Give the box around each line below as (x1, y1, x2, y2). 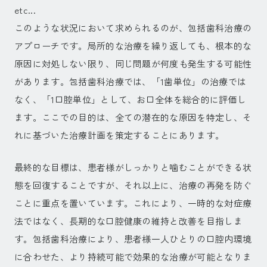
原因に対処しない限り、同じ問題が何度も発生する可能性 (14, 57, 252, 70)
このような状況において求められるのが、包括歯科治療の (14, 21, 252, 35)
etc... (14, 4, 36, 17)
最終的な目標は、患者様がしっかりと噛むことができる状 (14, 161, 252, 174)
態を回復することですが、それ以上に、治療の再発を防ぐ (14, 179, 252, 192)
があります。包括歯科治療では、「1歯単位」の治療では (14, 75, 247, 88)
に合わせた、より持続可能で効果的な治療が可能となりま (14, 250, 252, 263)
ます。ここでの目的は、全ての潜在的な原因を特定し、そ (14, 111, 252, 124)
